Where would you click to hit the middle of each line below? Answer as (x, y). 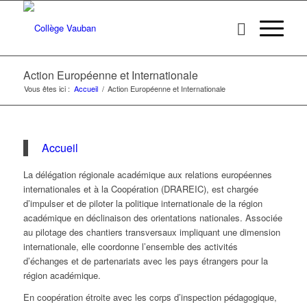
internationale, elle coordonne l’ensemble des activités (130, 247)
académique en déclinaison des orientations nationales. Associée (152, 218)
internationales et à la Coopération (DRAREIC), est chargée (140, 189)
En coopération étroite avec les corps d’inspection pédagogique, (150, 297)
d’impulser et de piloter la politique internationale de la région (143, 204)
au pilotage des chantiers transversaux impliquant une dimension (151, 232)
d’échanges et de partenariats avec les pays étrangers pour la (145, 261)
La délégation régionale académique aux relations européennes (147, 175)
